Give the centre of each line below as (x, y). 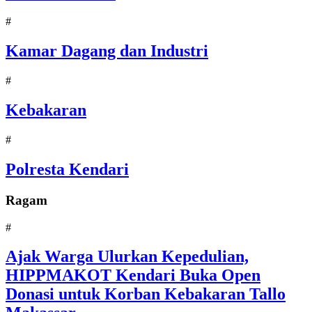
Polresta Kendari (67, 169)
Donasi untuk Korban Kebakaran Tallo (146, 294)
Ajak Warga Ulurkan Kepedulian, (127, 257)
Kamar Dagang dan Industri (107, 51)
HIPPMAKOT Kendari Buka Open (133, 275)
